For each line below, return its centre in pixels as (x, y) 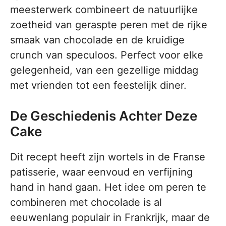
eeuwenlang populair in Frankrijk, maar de (110, 217)
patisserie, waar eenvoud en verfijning (101, 172)
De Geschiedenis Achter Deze (104, 116)
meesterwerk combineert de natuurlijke (104, 10)
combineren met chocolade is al (86, 202)
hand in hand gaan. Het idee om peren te (108, 187)
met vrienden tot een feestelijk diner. (98, 85)
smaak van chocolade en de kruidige (97, 40)
